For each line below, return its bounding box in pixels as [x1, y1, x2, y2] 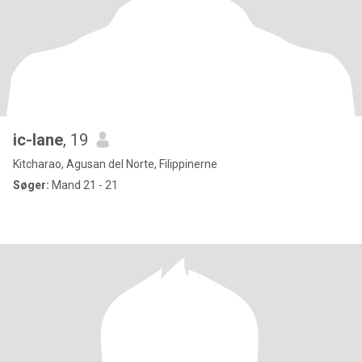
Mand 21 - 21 [49, 179, 118, 192]
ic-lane [13, 130, 63, 149]
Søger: [13, 179, 49, 192]
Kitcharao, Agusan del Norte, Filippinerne [13, 158, 217, 170]
